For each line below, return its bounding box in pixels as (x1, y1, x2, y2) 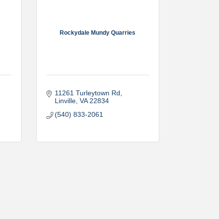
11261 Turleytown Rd (55, 89, 120, 97)
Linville (55, 97, 76, 105)
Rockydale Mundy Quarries (60, 29, 136, 36)
